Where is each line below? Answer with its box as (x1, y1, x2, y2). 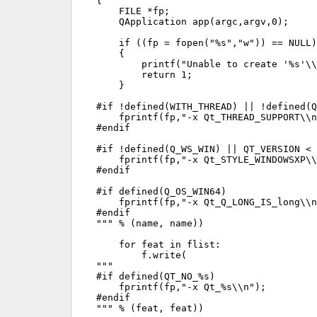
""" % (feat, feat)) (96, 302, 204, 313)
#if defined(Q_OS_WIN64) (96, 185, 226, 197)
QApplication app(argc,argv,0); (96, 16, 289, 27)
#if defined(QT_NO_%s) (96, 270, 215, 282)
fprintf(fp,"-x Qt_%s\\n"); (96, 281, 266, 292)
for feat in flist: (96, 238, 221, 250)
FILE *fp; (96, 5, 170, 16)
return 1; (96, 69, 192, 80)
